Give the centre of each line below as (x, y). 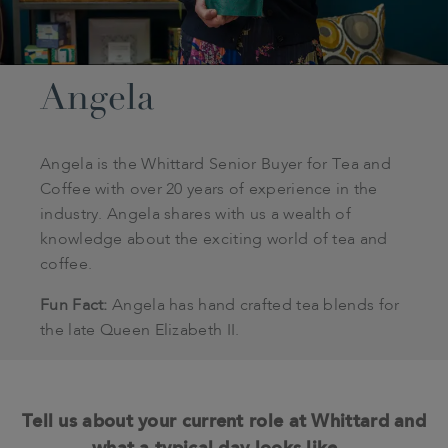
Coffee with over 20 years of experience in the (209, 189)
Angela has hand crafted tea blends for (253, 305)
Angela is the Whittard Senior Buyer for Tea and (216, 164)
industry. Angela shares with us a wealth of (195, 214)
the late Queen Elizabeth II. (140, 330)
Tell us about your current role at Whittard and (224, 420)
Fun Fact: (74, 305)
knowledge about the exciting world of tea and (214, 239)
